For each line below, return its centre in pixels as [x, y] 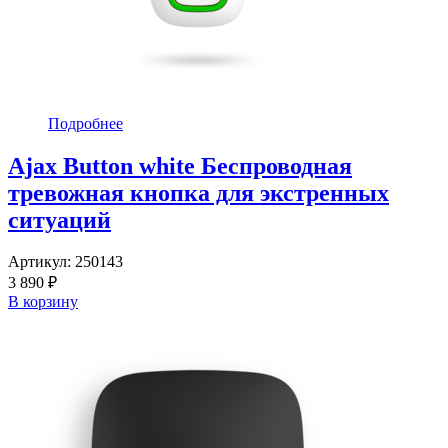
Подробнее [85, 123]
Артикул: [41, 262]
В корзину [43, 302]
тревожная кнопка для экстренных [198, 192]
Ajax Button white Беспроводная [180, 165]
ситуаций [59, 219]
